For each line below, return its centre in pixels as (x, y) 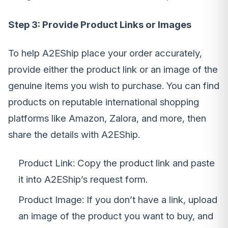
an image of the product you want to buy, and (116, 216)
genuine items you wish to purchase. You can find (114, 86)
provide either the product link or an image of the (113, 69)
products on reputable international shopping (104, 102)
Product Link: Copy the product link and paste (117, 163)
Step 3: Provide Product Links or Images (100, 25)
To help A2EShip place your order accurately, (105, 53)
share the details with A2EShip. (74, 135)
